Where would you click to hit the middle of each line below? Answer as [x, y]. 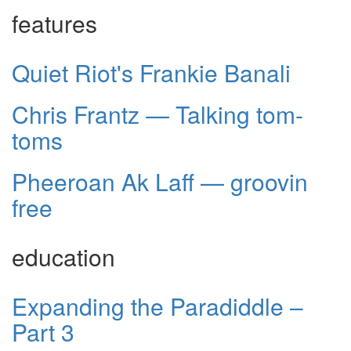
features [54, 24]
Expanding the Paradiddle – [157, 306]
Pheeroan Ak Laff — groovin [160, 182]
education [63, 257]
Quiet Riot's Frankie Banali [151, 73]
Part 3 [43, 332]
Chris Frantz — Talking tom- [157, 114]
